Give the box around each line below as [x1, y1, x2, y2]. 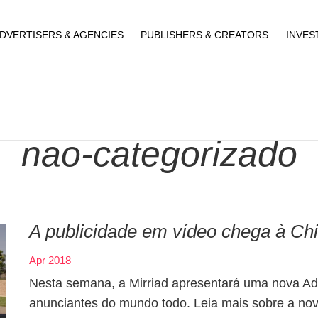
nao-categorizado [21, 134, 297, 174]
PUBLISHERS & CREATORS [141, 29, 269, 40]
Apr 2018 [29, 254, 72, 266]
